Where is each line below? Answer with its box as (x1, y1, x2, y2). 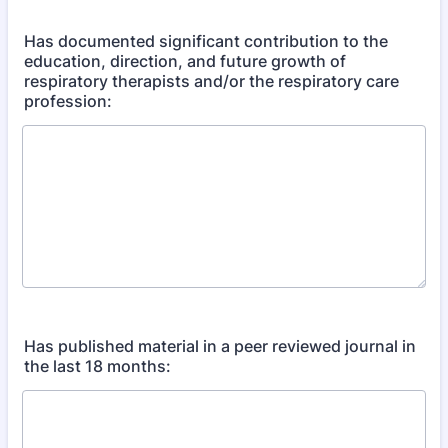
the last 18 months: (24, 356, 171, 376)
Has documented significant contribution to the (24, 31, 388, 51)
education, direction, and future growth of (24, 51, 346, 71)
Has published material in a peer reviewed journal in (24, 336, 416, 356)
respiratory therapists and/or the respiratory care (24, 71, 399, 91)
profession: (24, 91, 112, 111)
